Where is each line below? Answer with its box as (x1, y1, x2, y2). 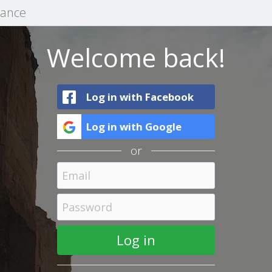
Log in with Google (86, 120, 182, 134)
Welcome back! (47, 40, 225, 75)
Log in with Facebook (86, 90, 194, 104)
